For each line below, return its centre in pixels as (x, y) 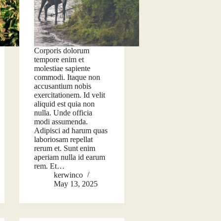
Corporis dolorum (61, 51)
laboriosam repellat (63, 140)
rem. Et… (49, 166)
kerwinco (68, 175)
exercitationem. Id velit (69, 95)
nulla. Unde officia (63, 113)
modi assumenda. (61, 122)
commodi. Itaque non (67, 77)
